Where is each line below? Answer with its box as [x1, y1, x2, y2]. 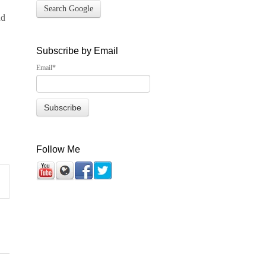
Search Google [43, 4, 93, 13]
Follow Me [36, 144, 80, 154]
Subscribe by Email [36, 45, 118, 56]
